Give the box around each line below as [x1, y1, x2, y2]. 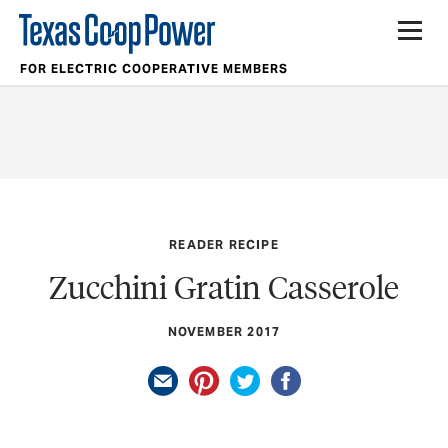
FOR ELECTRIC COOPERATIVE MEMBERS [19, 61, 288, 76]
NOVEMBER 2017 [167, 323, 281, 339]
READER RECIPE [169, 236, 279, 252]
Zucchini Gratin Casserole [49, 266, 399, 308]
